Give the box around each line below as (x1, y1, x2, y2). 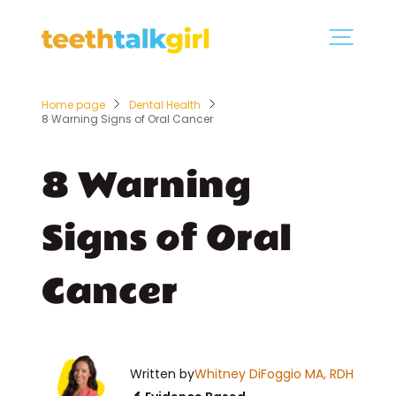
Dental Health (128, 97, 201, 112)
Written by (130, 365, 195, 383)
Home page (41, 97, 105, 112)
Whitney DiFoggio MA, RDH (194, 365, 354, 383)
